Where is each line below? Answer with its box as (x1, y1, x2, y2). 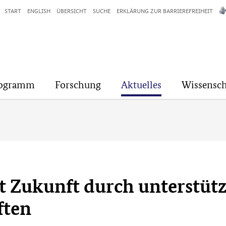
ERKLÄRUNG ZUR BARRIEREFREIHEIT (117, 6, 213, 15)
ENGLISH (27, 6, 50, 15)
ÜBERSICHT (56, 6, 87, 15)
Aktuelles (121, 79, 161, 91)
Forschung (55, 79, 101, 91)
